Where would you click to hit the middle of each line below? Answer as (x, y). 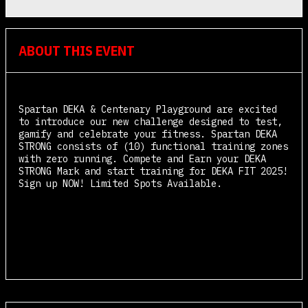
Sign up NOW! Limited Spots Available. (120, 184)
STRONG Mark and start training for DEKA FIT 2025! (153, 172)
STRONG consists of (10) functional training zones (153, 147)
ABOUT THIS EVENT (77, 51)
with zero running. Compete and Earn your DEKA (142, 159)
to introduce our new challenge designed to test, (151, 122)
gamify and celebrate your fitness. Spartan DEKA (148, 134)
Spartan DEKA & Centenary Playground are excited (148, 110)
